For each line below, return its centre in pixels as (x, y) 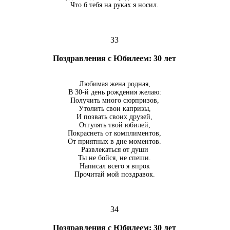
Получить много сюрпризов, (114, 101)
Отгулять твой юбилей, (114, 125)
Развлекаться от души (114, 150)
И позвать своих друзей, (114, 117)
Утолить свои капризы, (114, 109)
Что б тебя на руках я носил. (114, 5)
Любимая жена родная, (114, 84)
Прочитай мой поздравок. (114, 175)
